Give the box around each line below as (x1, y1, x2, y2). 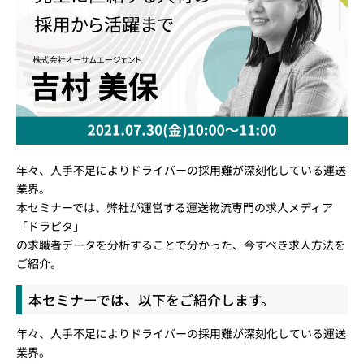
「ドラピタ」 (16, 218, 84, 235)
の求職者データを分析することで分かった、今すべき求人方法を (16, 236, 345, 253)
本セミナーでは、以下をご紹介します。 (28, 289, 275, 310)
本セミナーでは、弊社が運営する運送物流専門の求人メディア (16, 199, 333, 216)
